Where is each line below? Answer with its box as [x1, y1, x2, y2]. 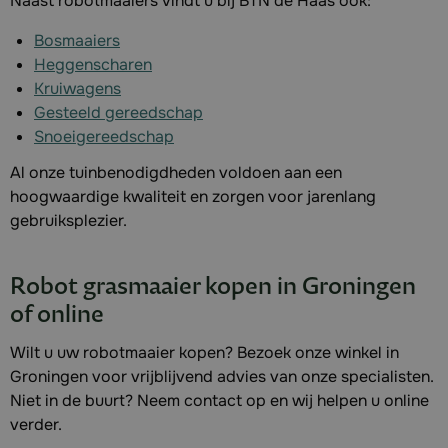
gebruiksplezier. [10, 210, 131, 232]
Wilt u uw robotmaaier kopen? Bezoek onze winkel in [10, 342, 399, 364]
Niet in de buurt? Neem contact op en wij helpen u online [10, 390, 429, 412]
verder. [10, 414, 62, 436]
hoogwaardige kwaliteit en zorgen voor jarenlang [10, 186, 376, 208]
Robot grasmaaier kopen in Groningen [10, 272, 416, 302]
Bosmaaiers [34, 30, 120, 52]
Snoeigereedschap [34, 126, 174, 148]
